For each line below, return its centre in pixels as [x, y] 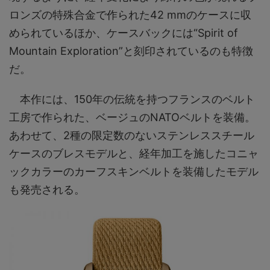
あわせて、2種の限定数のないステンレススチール [132, 135]
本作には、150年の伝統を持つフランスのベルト [132, 99]
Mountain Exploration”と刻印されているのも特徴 [131, 51]
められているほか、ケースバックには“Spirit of [124, 33]
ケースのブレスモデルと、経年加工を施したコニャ [134, 153]
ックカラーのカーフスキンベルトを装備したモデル [134, 171]
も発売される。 [47, 189]
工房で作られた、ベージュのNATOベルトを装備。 [132, 117]
